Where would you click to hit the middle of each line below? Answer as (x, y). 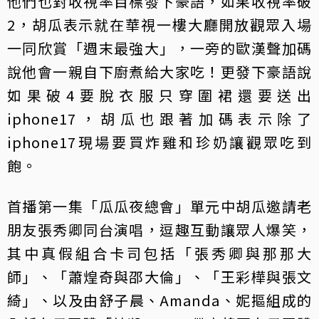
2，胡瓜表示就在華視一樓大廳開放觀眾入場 (159, 24)
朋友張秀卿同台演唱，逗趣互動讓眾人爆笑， (159, 229)
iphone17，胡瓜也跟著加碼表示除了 (159, 118)
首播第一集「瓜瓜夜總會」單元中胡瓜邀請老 (159, 206)
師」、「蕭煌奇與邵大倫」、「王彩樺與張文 (159, 276)
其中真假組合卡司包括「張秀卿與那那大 (159, 253)
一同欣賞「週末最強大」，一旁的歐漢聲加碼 (159, 48)
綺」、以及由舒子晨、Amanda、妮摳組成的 (159, 300)
